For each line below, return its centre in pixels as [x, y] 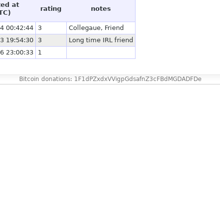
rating [51, 8]
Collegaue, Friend [96, 27]
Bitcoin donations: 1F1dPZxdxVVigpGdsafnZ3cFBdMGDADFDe [110, 79]
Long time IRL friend [101, 40]
